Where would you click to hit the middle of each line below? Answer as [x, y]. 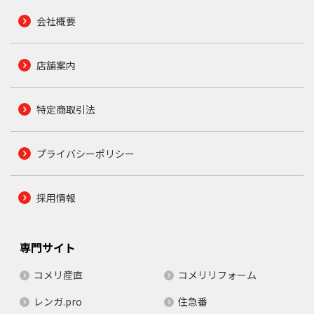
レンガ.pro [57, 301]
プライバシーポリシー [85, 153]
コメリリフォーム [217, 274]
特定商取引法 [66, 109]
